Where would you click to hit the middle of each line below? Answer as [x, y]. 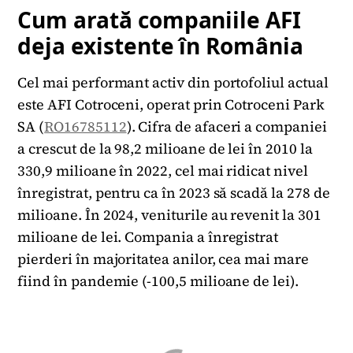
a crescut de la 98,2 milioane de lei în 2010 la [165, 149]
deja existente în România [160, 46]
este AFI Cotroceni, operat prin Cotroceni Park [171, 105]
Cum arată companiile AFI [159, 20]
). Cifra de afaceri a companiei [227, 127]
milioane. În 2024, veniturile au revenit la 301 [169, 215]
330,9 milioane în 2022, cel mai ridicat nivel [163, 171]
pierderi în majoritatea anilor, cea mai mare [163, 259]
